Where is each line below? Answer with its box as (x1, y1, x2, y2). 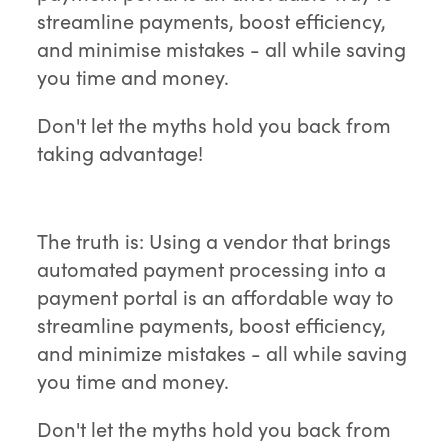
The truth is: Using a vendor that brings (37, 227, 392, 255)
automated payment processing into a (37, 255, 387, 283)
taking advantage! (37, 139, 204, 167)
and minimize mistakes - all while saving (37, 339, 408, 367)
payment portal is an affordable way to (37, 283, 395, 311)
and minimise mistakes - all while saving (37, 35, 407, 63)
